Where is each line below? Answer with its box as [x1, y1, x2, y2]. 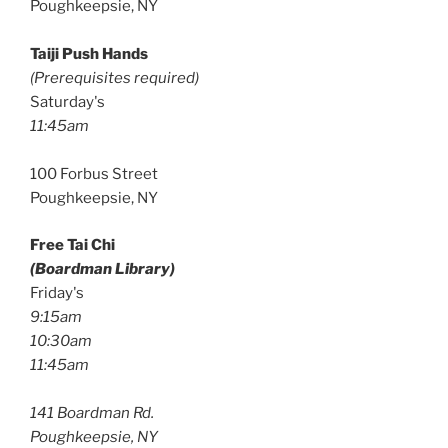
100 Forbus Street [30, 165, 158, 183]
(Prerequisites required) [30, 69, 199, 87]
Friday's [30, 283, 84, 302]
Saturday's [30, 93, 105, 111]
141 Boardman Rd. [30, 403, 154, 422]
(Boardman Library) [30, 259, 175, 278]
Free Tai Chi [30, 235, 115, 254]
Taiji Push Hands [30, 45, 148, 63]
